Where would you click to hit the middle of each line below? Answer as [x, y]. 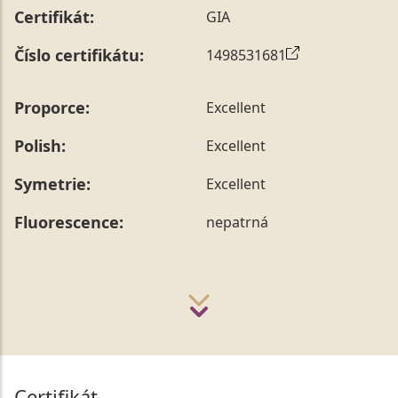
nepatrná [237, 223]
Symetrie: [52, 183]
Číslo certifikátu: [79, 55]
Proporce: [52, 107]
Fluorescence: [69, 222]
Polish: [40, 145]
